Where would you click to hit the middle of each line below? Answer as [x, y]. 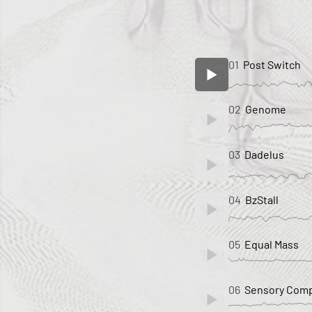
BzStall [262, 199]
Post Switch [272, 64]
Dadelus [265, 154]
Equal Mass [272, 244]
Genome [266, 109]
